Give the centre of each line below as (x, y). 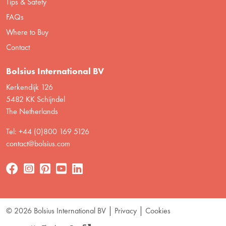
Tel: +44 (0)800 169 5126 (48, 131)
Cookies (158, 210)
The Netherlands (32, 111)
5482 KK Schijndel (36, 99)
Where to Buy (27, 32)
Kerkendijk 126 (30, 87)
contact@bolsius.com (38, 143)
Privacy (126, 210)
